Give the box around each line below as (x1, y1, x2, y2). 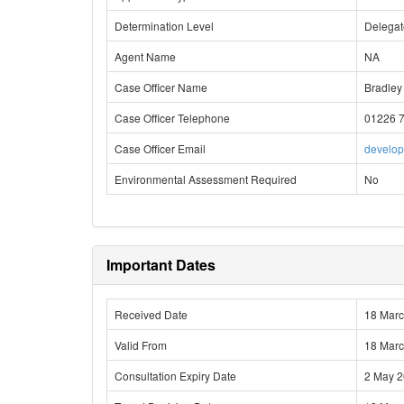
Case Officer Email (115, 141, 206, 156)
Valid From (115, 337, 167, 353)
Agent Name (115, 49, 176, 64)
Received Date (115, 307, 188, 322)
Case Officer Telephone (115, 110, 230, 125)
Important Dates (106, 254, 216, 275)
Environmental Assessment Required (115, 171, 297, 187)
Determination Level (115, 18, 214, 33)
